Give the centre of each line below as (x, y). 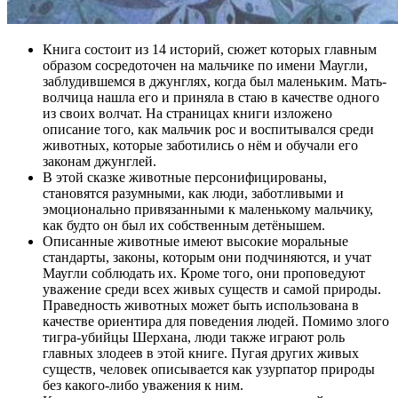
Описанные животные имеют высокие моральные (195, 242)
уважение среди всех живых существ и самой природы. (212, 290)
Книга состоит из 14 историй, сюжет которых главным (210, 50)
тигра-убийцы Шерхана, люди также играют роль (194, 338)
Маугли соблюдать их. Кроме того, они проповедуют (204, 274)
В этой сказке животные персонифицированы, (185, 178)
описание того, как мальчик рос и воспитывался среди (208, 130)
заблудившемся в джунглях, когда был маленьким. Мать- (215, 82)
